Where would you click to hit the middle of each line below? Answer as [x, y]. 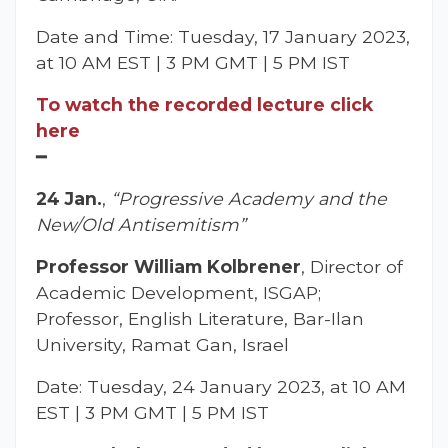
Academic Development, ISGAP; [178, 292]
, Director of [352, 266]
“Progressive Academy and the [249, 198]
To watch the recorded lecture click [204, 104]
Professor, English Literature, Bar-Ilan [200, 318]
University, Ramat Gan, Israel [162, 344]
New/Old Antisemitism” [141, 224]
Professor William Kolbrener [168, 266]
